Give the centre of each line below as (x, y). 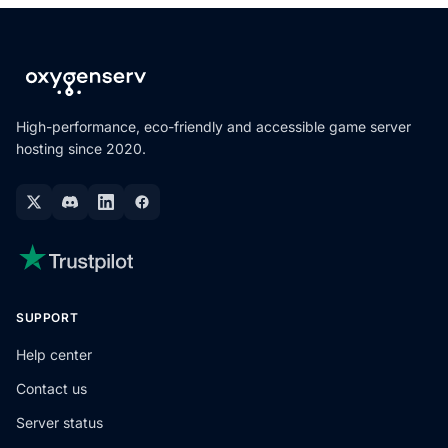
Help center (54, 354)
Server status (59, 422)
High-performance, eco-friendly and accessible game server (213, 126)
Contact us (51, 388)
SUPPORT (47, 317)
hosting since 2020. (81, 148)
